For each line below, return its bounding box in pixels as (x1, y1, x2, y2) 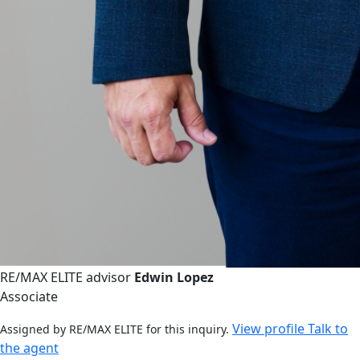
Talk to (308, 320, 348, 337)
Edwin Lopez (134, 268, 214, 286)
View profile (232, 320, 308, 337)
